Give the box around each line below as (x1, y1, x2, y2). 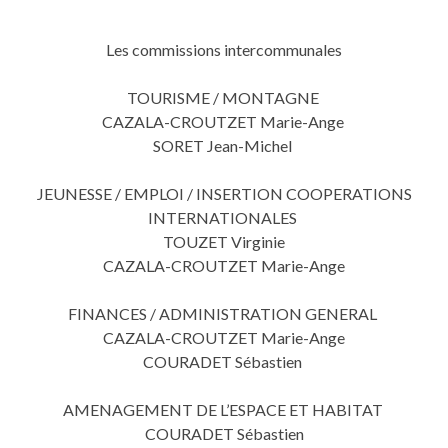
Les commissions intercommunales (106, 40, 342, 59)
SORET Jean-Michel (153, 136, 295, 155)
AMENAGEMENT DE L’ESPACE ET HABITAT (62, 400, 386, 419)
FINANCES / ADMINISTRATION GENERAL (68, 304, 380, 323)
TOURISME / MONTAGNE (126, 88, 322, 107)
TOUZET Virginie (163, 232, 285, 251)
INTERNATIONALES (148, 208, 300, 227)
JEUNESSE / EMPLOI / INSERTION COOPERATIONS (36, 184, 412, 203)
